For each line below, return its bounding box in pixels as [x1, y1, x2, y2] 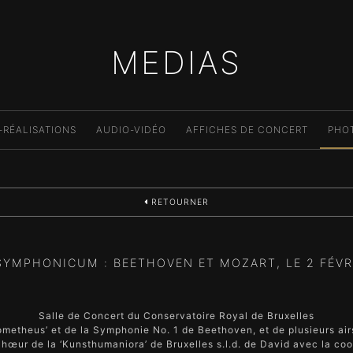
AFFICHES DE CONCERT [186, 124, 308, 136]
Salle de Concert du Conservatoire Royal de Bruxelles [39, 310, 314, 321]
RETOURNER [148, 197, 209, 207]
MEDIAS [111, 43, 242, 82]
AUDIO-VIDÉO [96, 124, 166, 136]
